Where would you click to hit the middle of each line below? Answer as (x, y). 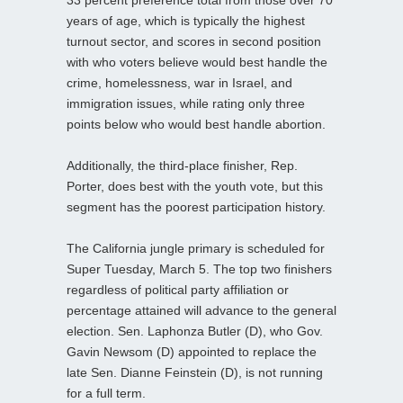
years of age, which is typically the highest (186, 20)
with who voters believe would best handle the (197, 62)
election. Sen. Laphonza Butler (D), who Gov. (195, 331)
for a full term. (106, 393)
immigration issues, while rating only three (186, 103)
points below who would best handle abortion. (196, 124)
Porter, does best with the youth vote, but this (195, 186)
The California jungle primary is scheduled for (196, 248)
